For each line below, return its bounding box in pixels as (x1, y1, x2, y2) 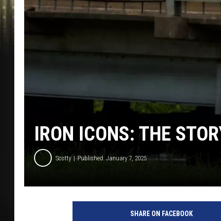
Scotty (56, 154, 71, 162)
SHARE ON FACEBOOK (130, 210, 193, 218)
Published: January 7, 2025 (77, 154, 147, 162)
